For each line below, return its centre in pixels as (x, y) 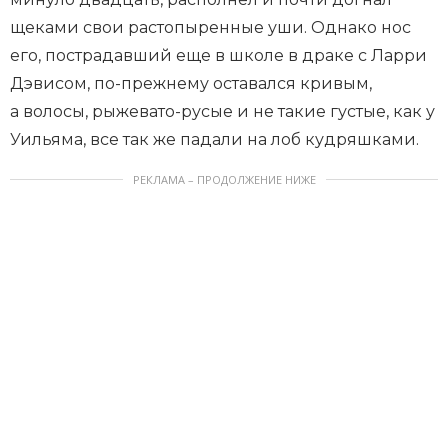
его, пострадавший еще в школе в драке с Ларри (218, 56)
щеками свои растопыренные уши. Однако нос (210, 28)
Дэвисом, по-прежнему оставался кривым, (191, 84)
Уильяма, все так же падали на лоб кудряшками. (214, 140)
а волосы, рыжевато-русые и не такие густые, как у (222, 112)
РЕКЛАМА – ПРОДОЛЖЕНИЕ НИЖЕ (224, 180)
